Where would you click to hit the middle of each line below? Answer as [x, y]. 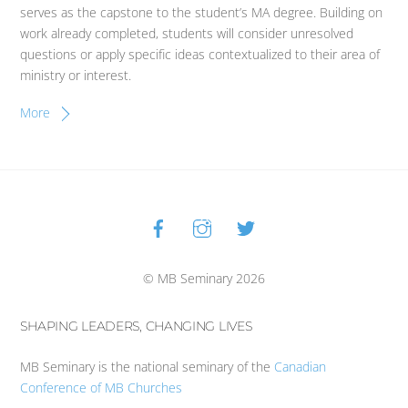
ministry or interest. [76, 75]
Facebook [203, 215]
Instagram [248, 215]
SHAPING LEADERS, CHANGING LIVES [136, 326]
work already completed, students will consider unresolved [187, 33]
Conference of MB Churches [102, 387]
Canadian [301, 366]
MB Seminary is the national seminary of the [148, 366]
